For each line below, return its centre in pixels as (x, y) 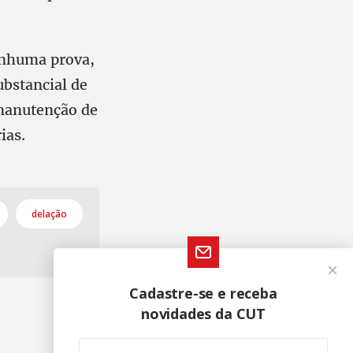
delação (49, 214)
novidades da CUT (203, 314)
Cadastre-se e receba (203, 293)
